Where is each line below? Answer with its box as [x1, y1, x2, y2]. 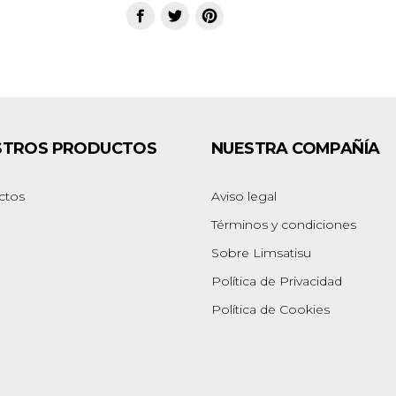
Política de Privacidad [211, 273, 342, 290]
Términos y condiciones [211, 217, 356, 233]
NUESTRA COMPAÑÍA [211, 139, 380, 159]
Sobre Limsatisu [211, 245, 311, 262]
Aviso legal [211, 188, 277, 205]
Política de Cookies [211, 301, 330, 318]
